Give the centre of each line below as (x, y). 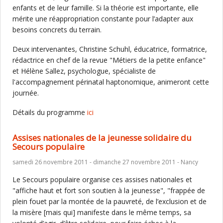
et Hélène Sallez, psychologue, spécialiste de (84, 71)
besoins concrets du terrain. (57, 30)
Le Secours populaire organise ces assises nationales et (102, 179)
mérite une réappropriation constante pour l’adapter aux (103, 19)
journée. (26, 93)
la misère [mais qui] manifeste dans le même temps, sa (102, 212)
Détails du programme (50, 112)
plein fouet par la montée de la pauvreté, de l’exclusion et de (110, 201)
